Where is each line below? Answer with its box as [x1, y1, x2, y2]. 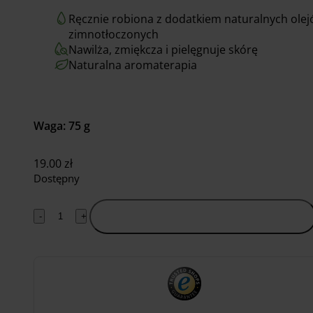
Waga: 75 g [34, 117, 90, 133]
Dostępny [34, 170, 80, 185]
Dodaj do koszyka [166, 211, 240, 222]
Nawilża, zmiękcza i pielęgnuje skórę [68, 41, 258, 57]
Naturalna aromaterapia [68, 57, 197, 73]
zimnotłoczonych [68, 26, 159, 42]
